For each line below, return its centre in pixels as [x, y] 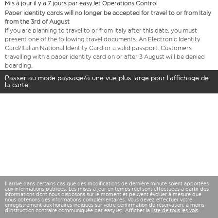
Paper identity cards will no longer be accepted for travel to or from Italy [108, 13]
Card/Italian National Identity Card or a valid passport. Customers [98, 48]
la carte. [18, 85]
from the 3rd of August [37, 22]
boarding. [19, 66]
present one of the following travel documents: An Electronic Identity [103, 39]
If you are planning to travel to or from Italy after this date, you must [101, 31]
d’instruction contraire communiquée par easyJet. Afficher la [78, 210]
